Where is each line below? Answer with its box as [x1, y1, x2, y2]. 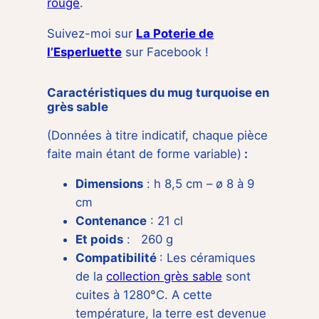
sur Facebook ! [122, 45, 209, 60]
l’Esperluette [47, 45, 122, 60]
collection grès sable [106, 269, 223, 284]
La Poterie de [136, 26, 214, 41]
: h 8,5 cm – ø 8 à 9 [143, 177, 255, 192]
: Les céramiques [159, 251, 256, 266]
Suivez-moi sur [47, 26, 137, 41]
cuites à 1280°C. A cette [75, 288, 213, 303]
